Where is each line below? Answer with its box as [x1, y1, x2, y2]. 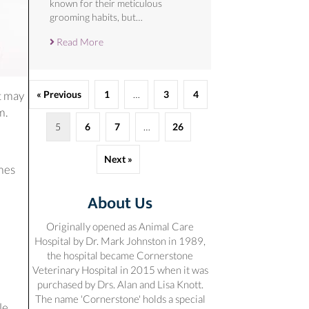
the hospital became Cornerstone [47, 248, 193, 261]
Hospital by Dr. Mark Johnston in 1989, [34, 234, 206, 247]
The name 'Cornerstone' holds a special [34, 292, 206, 305]
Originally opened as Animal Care [46, 219, 194, 232]
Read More [54, 35, 103, 48]
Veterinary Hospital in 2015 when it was [32, 263, 208, 276]
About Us [88, 189, 152, 217]
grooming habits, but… [50, 10, 143, 23]
